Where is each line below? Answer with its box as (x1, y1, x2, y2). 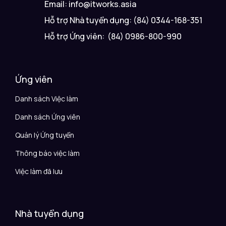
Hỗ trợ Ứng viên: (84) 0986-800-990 (44, 31, 182, 42)
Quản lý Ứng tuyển (15, 130, 74, 140)
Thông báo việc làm (15, 148, 80, 158)
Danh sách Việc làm (15, 94, 78, 104)
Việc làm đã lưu (15, 166, 63, 177)
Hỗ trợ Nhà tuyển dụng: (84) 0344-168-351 (44, 15, 203, 26)
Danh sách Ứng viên (15, 112, 80, 122)
